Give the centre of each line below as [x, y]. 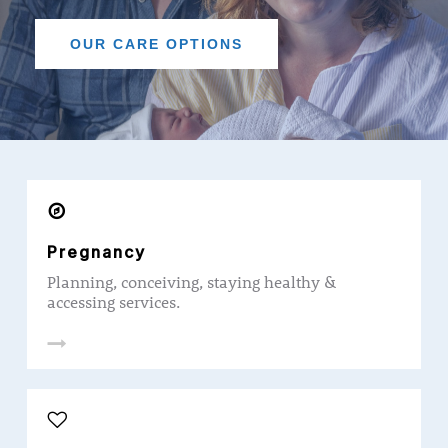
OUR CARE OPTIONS [156, 43]
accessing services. [113, 301]
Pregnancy [96, 251]
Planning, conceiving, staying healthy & [191, 281]
